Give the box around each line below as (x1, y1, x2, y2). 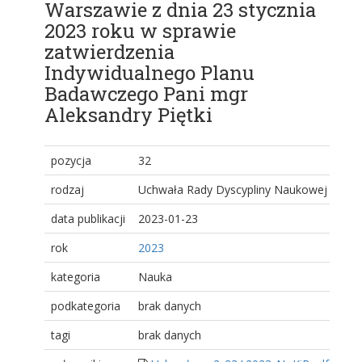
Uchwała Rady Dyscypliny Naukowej (138, 182, 327, 198)
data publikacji (51, 211, 125, 227)
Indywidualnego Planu (44, 60, 255, 86)
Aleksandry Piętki (44, 102, 213, 128)
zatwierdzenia (44, 39, 175, 65)
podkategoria (51, 298, 120, 314)
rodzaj (51, 182, 84, 198)
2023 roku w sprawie (44, 18, 236, 44)
